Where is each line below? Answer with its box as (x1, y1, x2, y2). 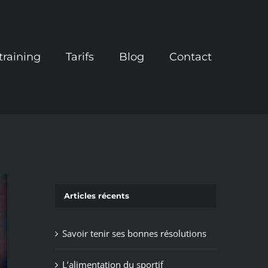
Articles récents (63, 191, 129, 201)
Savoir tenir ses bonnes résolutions (62, 227, 206, 239)
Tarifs (65, 50, 94, 64)
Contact (169, 50, 212, 64)
